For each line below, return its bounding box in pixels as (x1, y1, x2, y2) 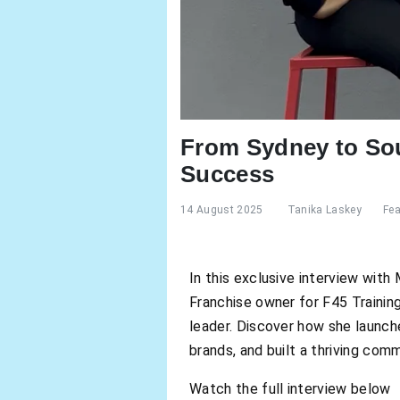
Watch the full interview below (189, 379, 391, 397)
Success (180, 162, 275, 187)
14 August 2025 (180, 204, 263, 217)
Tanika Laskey (287, 204, 362, 217)
